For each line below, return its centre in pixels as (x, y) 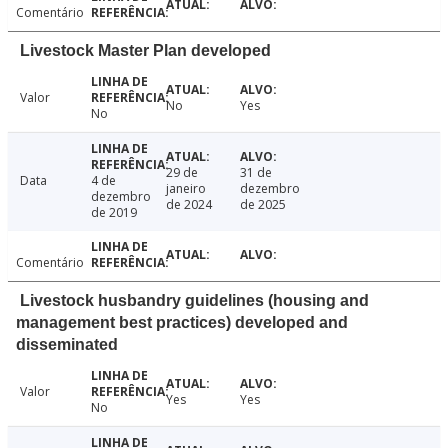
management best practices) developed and (182, 323)
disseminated (67, 345)
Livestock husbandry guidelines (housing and (194, 301)
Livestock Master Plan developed (145, 51)
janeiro (185, 189)
